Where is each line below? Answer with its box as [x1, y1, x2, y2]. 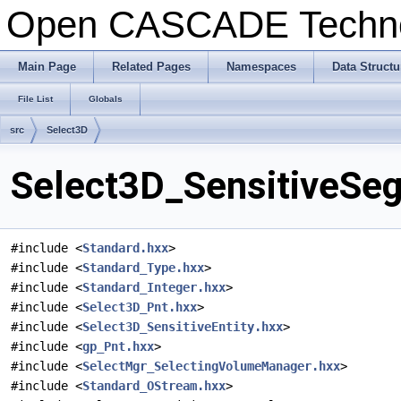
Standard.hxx [82, 241, 168, 256]
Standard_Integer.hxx [82, 280, 226, 295]
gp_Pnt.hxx [82, 339, 154, 354]
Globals [89, 94, 123, 104]
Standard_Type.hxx [82, 260, 204, 276]
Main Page [18, 60, 76, 73]
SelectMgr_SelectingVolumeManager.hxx [82, 359, 340, 374]
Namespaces [226, 60, 296, 73]
